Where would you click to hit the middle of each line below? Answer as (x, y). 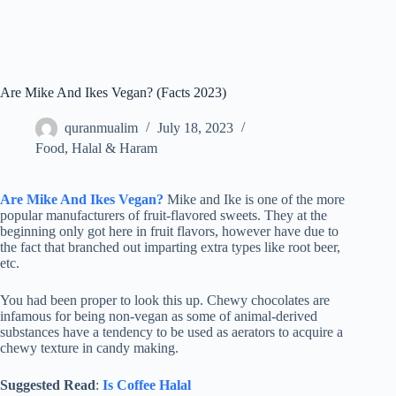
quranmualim (101, 128)
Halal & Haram (114, 148)
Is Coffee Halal (147, 385)
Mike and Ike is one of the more (254, 200)
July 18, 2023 (195, 128)
